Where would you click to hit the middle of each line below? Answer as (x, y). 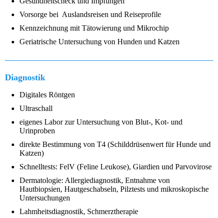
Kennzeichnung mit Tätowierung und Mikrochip (94, 28)
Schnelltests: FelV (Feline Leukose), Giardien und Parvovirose (116, 167)
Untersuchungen (45, 198)
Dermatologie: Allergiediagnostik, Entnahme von (95, 181)
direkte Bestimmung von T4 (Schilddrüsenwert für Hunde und (115, 145)
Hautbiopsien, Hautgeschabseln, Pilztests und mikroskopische (114, 189)
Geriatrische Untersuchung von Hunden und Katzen (100, 42)
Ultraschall (36, 109)
